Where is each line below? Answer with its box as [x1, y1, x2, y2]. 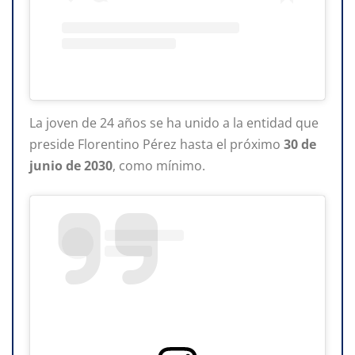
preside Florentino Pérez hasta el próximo [29, 135, 284, 153]
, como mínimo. [113, 156, 205, 174]
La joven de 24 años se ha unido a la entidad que [29, 113, 319, 132]
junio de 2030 [29, 156, 113, 174]
